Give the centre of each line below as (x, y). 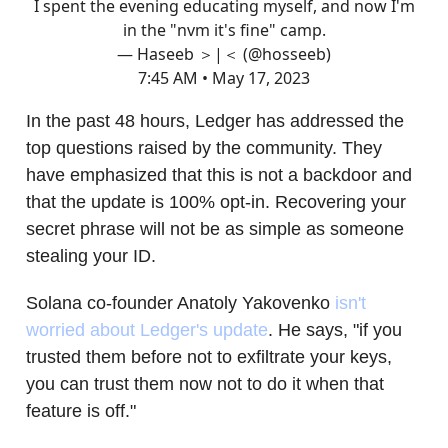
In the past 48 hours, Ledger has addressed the (215, 120)
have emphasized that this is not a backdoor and (219, 174)
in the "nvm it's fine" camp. (224, 29)
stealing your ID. (91, 255)
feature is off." (81, 410)
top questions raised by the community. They (204, 147)
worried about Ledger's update (147, 329)
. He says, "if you (335, 329)
